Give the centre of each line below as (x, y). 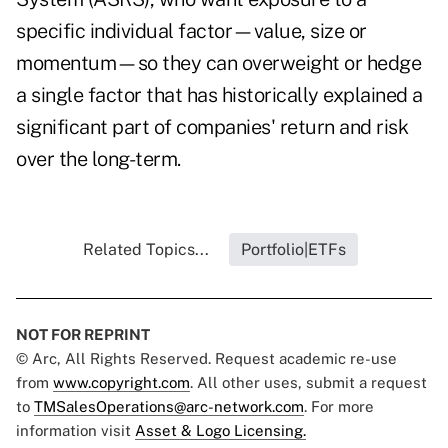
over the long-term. (98, 159)
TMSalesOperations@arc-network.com (169, 407)
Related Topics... (145, 250)
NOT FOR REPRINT (83, 335)
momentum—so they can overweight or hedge (218, 63)
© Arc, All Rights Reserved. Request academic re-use (206, 359)
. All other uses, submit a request (308, 383)
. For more (339, 407)
